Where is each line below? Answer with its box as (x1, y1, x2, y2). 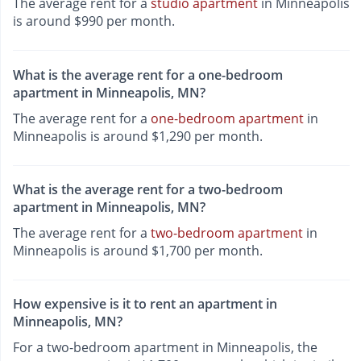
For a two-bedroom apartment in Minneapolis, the (13, 338, 317, 357)
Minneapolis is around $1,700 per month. (13, 241, 263, 259)
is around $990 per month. (13, 12, 175, 31)
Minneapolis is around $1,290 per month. (13, 127, 263, 145)
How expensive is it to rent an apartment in (13, 295, 277, 313)
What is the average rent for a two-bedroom (13, 180, 283, 198)
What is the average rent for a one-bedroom (13, 65, 283, 84)
